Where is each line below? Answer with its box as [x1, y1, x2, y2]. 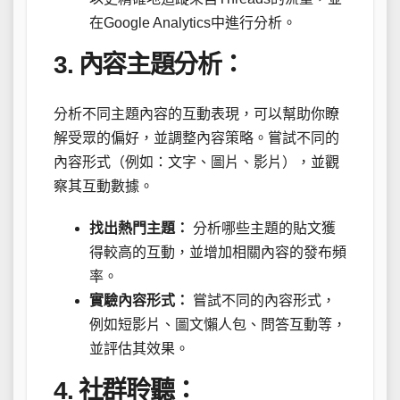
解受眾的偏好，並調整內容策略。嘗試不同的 [54, 129, 339, 146]
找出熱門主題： [89, 220, 189, 236]
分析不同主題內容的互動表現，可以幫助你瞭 [54, 105, 339, 121]
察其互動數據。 [54, 178, 154, 194]
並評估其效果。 [89, 340, 189, 356]
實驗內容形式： [89, 292, 189, 308]
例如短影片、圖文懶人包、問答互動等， [89, 316, 346, 332]
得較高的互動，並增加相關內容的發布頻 [89, 244, 346, 260]
